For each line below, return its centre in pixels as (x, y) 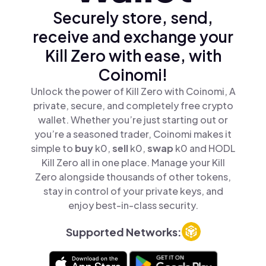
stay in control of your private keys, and (133, 191)
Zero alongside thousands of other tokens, (133, 177)
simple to (53, 148)
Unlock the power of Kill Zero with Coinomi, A (133, 91)
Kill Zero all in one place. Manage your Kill (133, 162)
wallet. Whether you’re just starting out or (133, 120)
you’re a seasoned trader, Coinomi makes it (133, 134)
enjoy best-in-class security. (133, 205)
